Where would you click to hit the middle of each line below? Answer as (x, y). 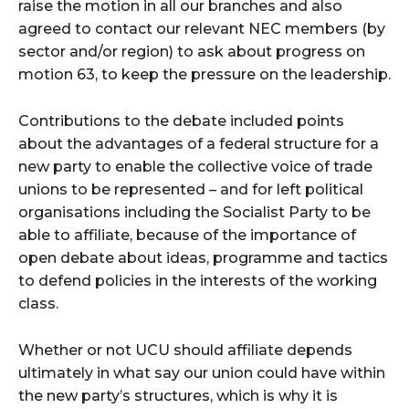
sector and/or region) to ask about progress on (192, 52)
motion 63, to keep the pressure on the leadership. (204, 74)
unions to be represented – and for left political (191, 189)
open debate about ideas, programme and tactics (203, 258)
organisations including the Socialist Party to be (194, 212)
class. (38, 304)
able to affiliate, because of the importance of (187, 235)
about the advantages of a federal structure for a (199, 144)
